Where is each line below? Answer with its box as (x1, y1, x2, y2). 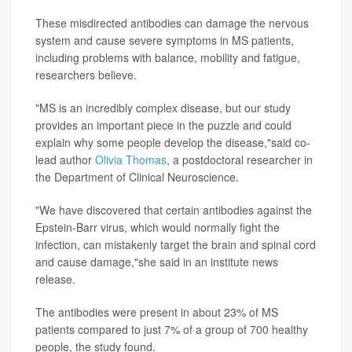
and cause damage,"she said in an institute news (35, 254, 278, 270)
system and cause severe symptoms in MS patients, (35, 32, 294, 49)
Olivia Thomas (95, 152, 167, 168)
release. (35, 271, 75, 288)
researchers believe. (35, 67, 137, 83)
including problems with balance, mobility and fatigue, (35, 49, 300, 66)
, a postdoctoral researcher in (167, 152, 313, 168)
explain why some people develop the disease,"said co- (35, 134, 310, 151)
